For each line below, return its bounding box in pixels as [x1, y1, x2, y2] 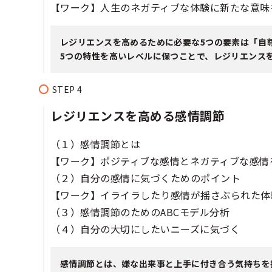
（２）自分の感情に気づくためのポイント [50, 170, 241, 185]
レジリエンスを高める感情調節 [50, 106, 225, 124]
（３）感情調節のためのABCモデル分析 [50, 204, 230, 219]
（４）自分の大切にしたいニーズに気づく [50, 221, 240, 236]
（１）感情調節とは [50, 136, 141, 151]
